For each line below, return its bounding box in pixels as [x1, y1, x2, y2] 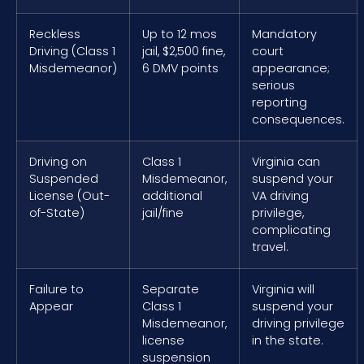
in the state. [252, 332, 323, 349]
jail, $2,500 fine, [142, 43, 225, 60]
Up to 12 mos [142, 26, 217, 43]
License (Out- [29, 188, 110, 205]
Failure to [29, 281, 84, 298]
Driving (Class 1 [29, 43, 115, 60]
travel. [252, 239, 288, 256]
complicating [252, 222, 331, 239]
